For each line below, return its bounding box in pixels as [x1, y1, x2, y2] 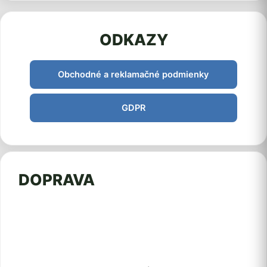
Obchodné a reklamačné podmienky [58, 69, 209, 80]
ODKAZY [99, 30, 168, 49]
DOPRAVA [18, 170, 95, 190]
